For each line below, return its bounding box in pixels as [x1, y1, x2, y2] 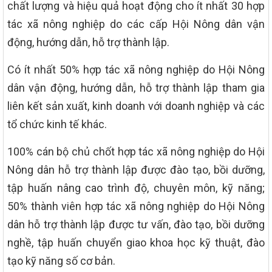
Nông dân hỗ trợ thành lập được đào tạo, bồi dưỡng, [7, 163, 265, 177]
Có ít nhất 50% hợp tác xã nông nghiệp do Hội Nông [7, 63, 265, 76]
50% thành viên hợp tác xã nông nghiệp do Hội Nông [7, 200, 265, 213]
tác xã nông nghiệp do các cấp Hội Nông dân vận [7, 18, 265, 31]
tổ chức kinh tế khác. [7, 118, 107, 131]
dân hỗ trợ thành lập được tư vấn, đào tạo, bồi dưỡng [7, 218, 265, 231]
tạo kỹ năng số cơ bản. [7, 254, 115, 268]
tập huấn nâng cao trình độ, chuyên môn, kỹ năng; [7, 182, 265, 195]
